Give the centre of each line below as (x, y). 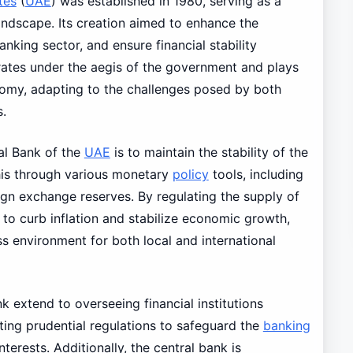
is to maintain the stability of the (209, 152)
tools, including (256, 174)
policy (190, 174)
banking (286, 325)
